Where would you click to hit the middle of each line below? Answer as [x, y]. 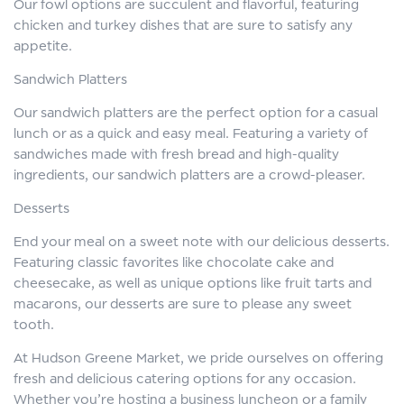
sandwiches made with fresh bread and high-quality [176, 154]
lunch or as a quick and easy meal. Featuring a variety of [191, 133]
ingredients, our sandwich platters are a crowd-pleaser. [189, 174]
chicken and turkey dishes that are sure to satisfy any [183, 25]
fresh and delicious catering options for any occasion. [185, 378]
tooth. [34, 324]
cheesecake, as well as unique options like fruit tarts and [193, 283]
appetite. [43, 46]
